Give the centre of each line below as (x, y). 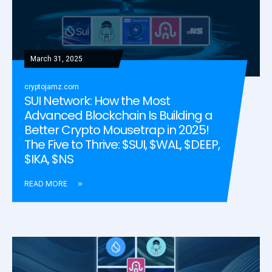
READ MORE (46, 184)
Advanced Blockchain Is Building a (118, 115)
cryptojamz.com (52, 87)
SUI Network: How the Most (97, 100)
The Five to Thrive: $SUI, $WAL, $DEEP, (122, 144)
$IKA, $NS (49, 159)
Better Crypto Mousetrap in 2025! (117, 130)
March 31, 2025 (56, 59)
